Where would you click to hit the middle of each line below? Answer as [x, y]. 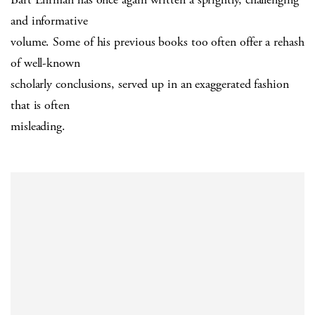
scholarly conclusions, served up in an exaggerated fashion [150, 84]
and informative [49, 20]
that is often [40, 105]
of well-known [45, 63]
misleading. [38, 126]
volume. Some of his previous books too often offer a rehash [157, 41]
